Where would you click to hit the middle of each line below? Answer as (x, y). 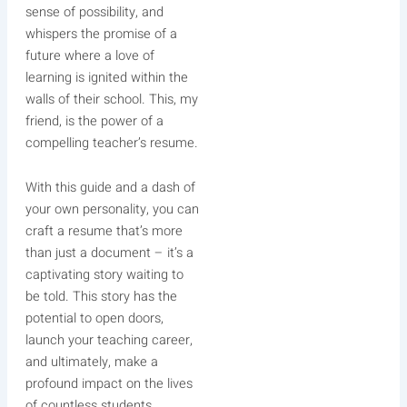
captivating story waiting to (104, 275)
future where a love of (89, 55)
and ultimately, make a (91, 362)
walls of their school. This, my (111, 99)
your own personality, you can (112, 210)
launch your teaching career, (109, 341)
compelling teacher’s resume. (111, 143)
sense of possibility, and (94, 12)
